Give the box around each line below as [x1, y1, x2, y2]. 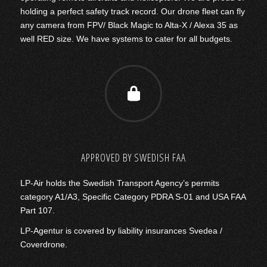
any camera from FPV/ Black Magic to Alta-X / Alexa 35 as [20, 20, 238, 30]
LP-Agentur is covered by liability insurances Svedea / [20, 226, 222, 236]
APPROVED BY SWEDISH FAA [80, 150, 186, 164]
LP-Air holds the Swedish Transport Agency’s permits [20, 178, 219, 188]
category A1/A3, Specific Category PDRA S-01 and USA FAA [20, 191, 246, 201]
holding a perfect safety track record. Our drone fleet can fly [20, 6, 245, 16]
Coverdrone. [20, 240, 67, 250]
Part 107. [20, 205, 55, 215]
